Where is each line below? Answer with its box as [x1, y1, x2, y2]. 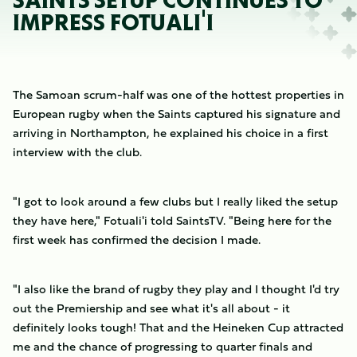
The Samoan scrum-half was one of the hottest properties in [13, 85, 344, 104]
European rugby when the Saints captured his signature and [13, 104, 340, 123]
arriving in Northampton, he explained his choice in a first [13, 124, 328, 142]
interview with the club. [13, 143, 142, 161]
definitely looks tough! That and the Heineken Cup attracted [13, 318, 343, 336]
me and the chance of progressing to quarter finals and [13, 337, 312, 355]
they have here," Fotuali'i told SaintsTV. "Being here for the [13, 211, 331, 229]
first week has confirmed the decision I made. [13, 230, 261, 249]
